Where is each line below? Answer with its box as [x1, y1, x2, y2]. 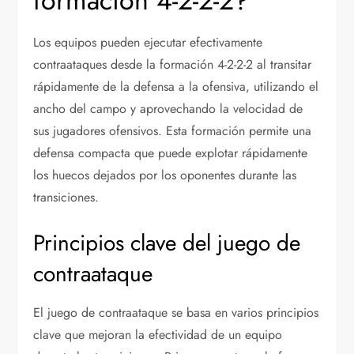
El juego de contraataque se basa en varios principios [33, 303, 319, 322]
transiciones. [33, 187, 100, 206]
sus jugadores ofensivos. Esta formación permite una [33, 121, 312, 140]
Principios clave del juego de [33, 226, 301, 259]
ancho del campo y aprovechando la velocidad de [33, 99, 303, 118]
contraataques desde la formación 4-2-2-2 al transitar [33, 55, 312, 73]
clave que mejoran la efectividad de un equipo [33, 325, 283, 344]
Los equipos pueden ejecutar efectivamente [33, 32, 263, 51]
